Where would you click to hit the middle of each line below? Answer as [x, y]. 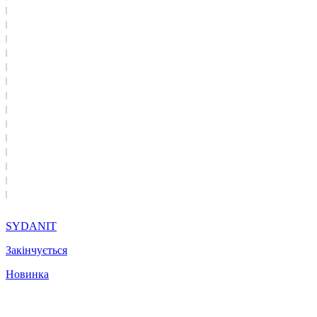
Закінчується [36, 250]
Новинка [27, 274]
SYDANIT [31, 226]
